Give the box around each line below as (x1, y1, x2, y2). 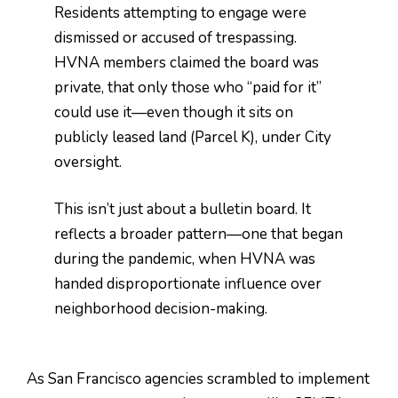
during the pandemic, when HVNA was (54, 249, 316, 270)
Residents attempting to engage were (54, 2, 307, 23)
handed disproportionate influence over (54, 274, 322, 295)
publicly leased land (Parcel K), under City (54, 126, 332, 147)
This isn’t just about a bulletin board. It (54, 199, 312, 220)
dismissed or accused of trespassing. (54, 27, 298, 48)
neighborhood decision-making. (54, 298, 268, 320)
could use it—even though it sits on (54, 101, 294, 123)
